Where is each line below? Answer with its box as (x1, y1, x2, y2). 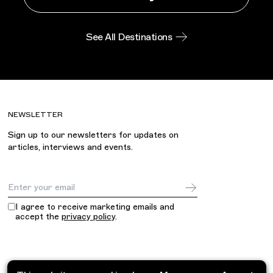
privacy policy (62, 211, 116, 222)
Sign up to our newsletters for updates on (8, 129, 179, 140)
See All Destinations (86, 30, 172, 43)
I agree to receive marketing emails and (15, 201, 175, 212)
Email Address (7, 188, 73, 200)
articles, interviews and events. (8, 141, 133, 152)
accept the (15, 211, 60, 222)
